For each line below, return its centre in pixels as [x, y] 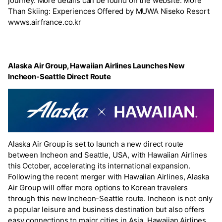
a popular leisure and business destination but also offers [107, 209]
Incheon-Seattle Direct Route [59, 76]
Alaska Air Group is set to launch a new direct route [96, 144]
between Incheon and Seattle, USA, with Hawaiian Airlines [108, 155]
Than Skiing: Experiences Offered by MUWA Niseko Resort [109, 11]
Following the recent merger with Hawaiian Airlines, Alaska [109, 176]
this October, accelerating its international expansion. [99, 166]
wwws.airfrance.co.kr [45, 22]
